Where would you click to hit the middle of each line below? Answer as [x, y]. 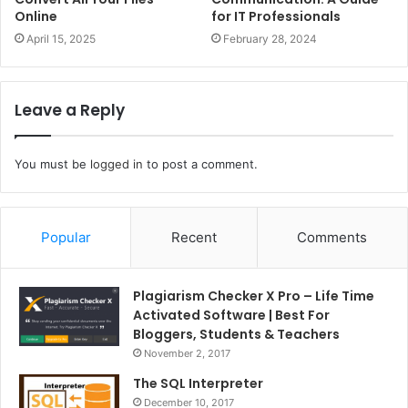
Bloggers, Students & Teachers [236, 334]
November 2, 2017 [187, 353]
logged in [117, 163]
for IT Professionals [276, 16]
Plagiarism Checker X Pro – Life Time [254, 296]
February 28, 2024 [270, 38]
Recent [194, 237]
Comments [332, 237]
